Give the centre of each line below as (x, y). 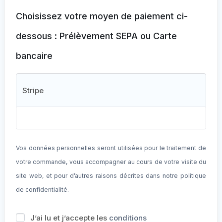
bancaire (34, 56)
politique (193, 176)
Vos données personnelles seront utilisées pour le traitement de (111, 148)
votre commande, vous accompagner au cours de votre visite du (111, 162)
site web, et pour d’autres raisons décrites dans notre (98, 176)
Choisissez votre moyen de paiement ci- (102, 16)
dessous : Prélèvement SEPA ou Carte (96, 36)
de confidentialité (42, 190)
